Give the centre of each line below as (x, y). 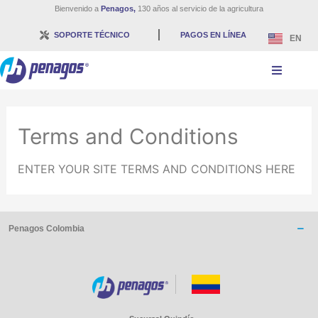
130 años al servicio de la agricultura (199, 9)
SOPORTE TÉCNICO (92, 35)
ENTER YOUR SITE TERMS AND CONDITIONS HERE (156, 169)
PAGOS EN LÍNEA (214, 35)
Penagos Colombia (46, 229)
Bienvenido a (78, 9)
